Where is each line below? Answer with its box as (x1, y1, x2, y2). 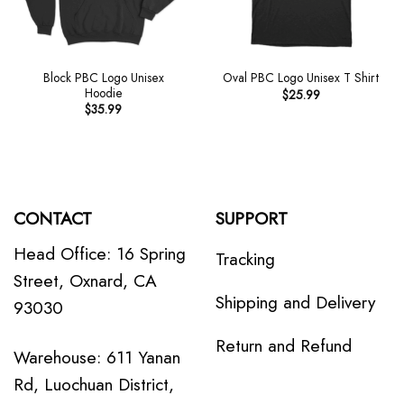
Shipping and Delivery (216, 289, 375, 316)
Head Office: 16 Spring (14, 241, 186, 267)
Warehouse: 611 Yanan (14, 344, 180, 371)
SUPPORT (216, 205, 288, 231)
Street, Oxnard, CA (14, 268, 157, 294)
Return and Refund (216, 333, 352, 359)
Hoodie (84, 83, 123, 102)
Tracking (216, 246, 275, 272)
